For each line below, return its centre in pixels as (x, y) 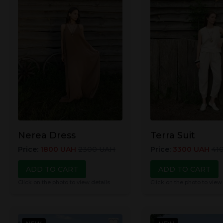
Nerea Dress (47, 136)
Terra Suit (172, 136)
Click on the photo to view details (64, 182)
